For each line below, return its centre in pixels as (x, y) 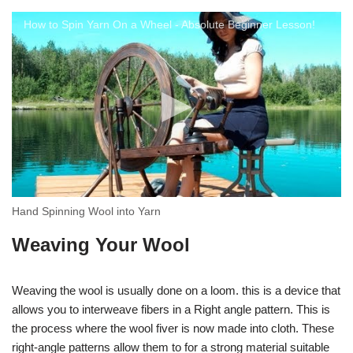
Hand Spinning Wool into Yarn (86, 211)
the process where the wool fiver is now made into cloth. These (173, 328)
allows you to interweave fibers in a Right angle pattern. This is (171, 309)
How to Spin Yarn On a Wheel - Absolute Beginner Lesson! (169, 24)
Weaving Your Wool (101, 245)
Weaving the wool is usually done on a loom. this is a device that (176, 290)
